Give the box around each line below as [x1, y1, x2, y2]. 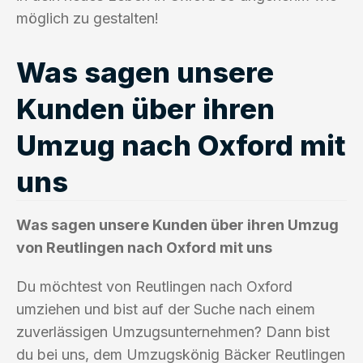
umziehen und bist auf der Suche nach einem [16, 300, 315, 318]
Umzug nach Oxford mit [16, 127, 346, 162]
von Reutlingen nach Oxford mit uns [16, 238, 272, 256]
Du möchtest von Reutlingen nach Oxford [16, 277, 293, 295]
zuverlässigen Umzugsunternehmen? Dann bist [16, 322, 330, 340]
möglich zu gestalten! [16, 9, 159, 27]
